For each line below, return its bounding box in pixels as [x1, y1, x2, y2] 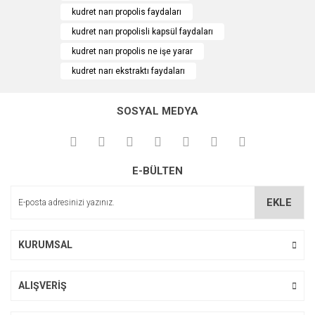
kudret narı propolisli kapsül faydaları [72, 27, 213, 37]
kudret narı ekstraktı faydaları [72, 66, 185, 76]
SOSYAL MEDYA [117, 105, 198, 117]
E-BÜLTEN [132, 165, 183, 177]
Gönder [143, 84, 172, 94]
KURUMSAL [18, 239, 72, 250]
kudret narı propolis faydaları [72, 7, 181, 17]
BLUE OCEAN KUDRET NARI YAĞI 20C [18, 77, 168, 88]
